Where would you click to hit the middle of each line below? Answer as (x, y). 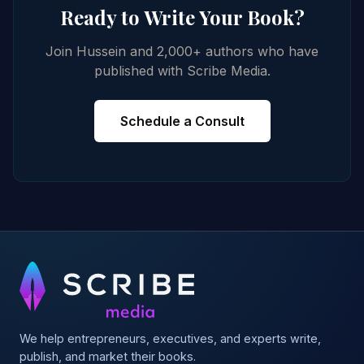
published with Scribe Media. (182, 71)
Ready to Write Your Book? (182, 17)
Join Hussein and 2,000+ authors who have (182, 52)
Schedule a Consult (182, 121)
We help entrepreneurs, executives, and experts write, (170, 338)
